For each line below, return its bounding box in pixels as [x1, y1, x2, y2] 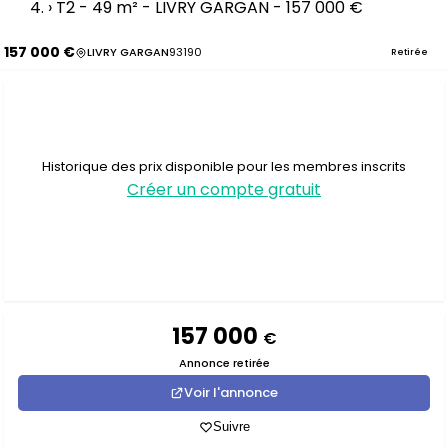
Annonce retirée [178, 355, 270, 371]
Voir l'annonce [184, 383, 278, 402]
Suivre [212, 419, 250, 434]
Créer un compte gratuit [127, 177, 321, 201]
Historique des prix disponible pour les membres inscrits [42, 156, 406, 176]
